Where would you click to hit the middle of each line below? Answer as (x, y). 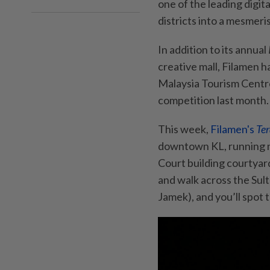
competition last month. (213, 100)
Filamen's (232, 129)
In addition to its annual (212, 49)
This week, (183, 129)
